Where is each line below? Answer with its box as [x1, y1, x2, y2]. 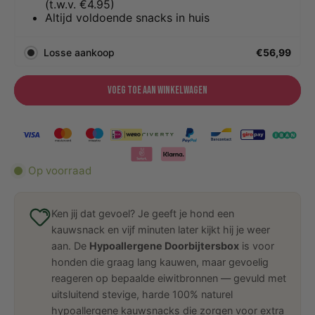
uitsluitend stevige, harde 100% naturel [51, 288, 233, 300]
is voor [239, 239, 274, 252]
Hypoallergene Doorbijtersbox [89, 239, 239, 252]
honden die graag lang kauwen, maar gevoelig [51, 255, 269, 268]
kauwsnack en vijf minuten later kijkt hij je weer [51, 223, 270, 236]
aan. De [51, 239, 89, 252]
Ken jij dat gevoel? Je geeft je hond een [51, 207, 234, 219]
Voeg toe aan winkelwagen [108, 83, 207, 97]
